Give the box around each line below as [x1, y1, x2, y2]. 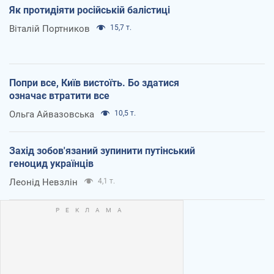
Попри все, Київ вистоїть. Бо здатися [9, 76, 179, 89]
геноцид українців [9, 157, 94, 169]
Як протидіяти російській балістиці [9, 4, 170, 16]
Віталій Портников [9, 23, 90, 34]
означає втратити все [9, 89, 109, 102]
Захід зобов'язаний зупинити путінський [9, 144, 195, 157]
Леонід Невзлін [9, 176, 78, 188]
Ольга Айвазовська [9, 108, 94, 120]
